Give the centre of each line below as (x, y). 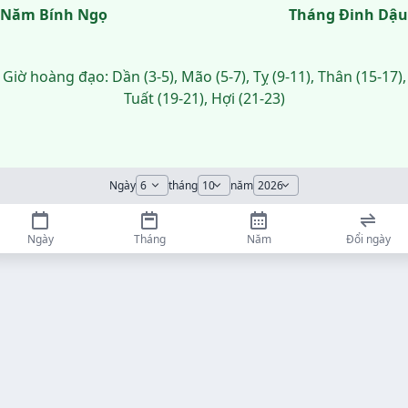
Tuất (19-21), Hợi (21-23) (204, 98)
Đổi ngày (368, 239)
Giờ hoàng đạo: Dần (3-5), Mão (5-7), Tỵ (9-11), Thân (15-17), (204, 76)
